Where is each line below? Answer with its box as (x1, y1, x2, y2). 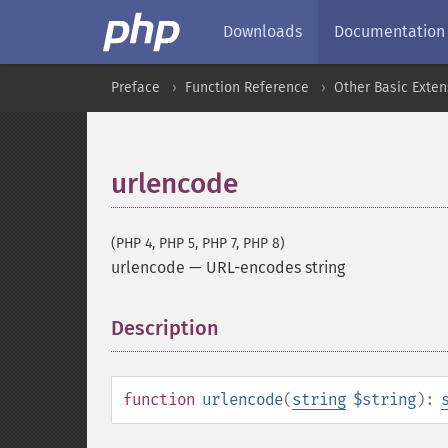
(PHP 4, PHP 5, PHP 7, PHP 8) (111, 235, 285, 252)
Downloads (223, 22, 302, 41)
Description (111, 316, 219, 340)
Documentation (334, 22, 445, 41)
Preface (111, 79, 160, 96)
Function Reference (185, 79, 309, 96)
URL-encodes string (206, 258, 345, 277)
